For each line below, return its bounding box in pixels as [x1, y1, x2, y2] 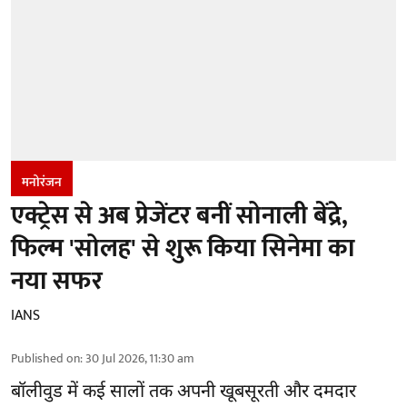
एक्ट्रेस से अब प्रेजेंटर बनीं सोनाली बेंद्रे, [11, 194, 348, 238]
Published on [11, 348, 80, 370]
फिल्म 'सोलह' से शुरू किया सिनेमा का [11, 227, 355, 271]
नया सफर [11, 260, 103, 303]
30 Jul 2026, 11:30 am [85, 348, 194, 370]
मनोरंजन [22, 172, 62, 194]
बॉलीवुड [11, 381, 67, 405]
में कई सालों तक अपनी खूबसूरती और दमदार [67, 381, 356, 405]
